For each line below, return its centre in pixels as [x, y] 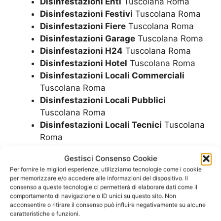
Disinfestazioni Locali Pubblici [103, 100]
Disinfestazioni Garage [88, 39]
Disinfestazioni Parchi [86, 199]
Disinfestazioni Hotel [84, 63]
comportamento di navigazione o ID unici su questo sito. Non [93, 196]
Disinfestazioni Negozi [87, 174]
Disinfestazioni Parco [84, 211]
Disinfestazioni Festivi [86, 14]
